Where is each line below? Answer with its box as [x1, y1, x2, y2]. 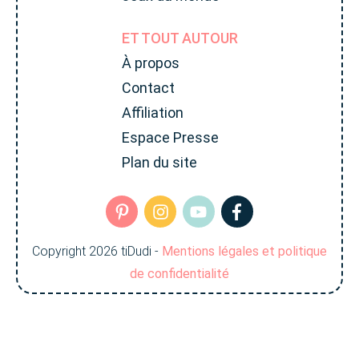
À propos [121, 54, 179, 72]
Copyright [32, 244, 89, 259]
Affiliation [121, 104, 184, 122]
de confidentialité [130, 266, 229, 281]
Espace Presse [121, 129, 219, 147]
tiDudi [121, 244, 151, 259]
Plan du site [121, 154, 197, 171]
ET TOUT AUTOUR [121, 30, 238, 47]
